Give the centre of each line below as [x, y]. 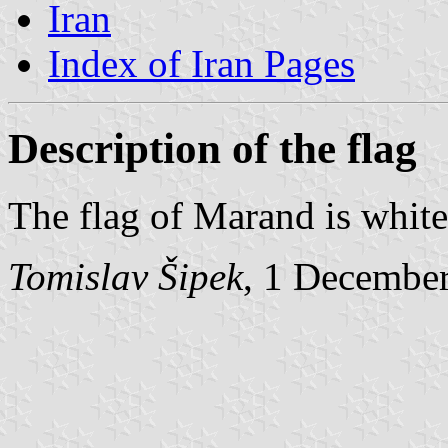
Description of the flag [212, 148]
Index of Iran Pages [201, 63]
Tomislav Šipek [125, 276]
